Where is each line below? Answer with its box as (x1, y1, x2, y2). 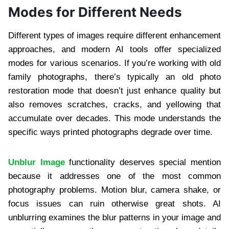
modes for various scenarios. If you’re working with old (8, 58, 221, 68)
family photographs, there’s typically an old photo (8, 72, 221, 82)
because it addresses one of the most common (8, 171, 221, 181)
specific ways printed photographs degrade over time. (8, 127, 213, 137)
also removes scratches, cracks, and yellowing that (8, 99, 221, 109)
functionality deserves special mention (64, 157, 221, 167)
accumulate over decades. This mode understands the (8, 113, 221, 123)
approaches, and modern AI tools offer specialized (8, 44, 221, 54)
